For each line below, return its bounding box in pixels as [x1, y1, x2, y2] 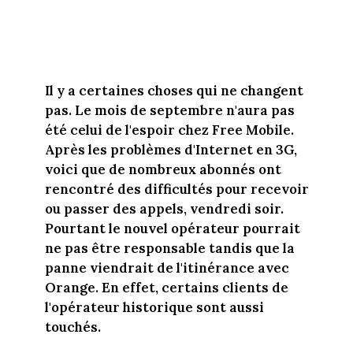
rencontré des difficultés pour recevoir [44, 180, 309, 199]
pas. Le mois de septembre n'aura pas [44, 102, 295, 120]
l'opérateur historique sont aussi [44, 299, 264, 317]
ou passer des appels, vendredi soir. [44, 200, 284, 218]
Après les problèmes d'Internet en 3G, [44, 141, 297, 159]
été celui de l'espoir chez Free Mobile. [44, 121, 294, 139]
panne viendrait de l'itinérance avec [44, 259, 289, 277]
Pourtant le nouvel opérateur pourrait [44, 220, 300, 238]
